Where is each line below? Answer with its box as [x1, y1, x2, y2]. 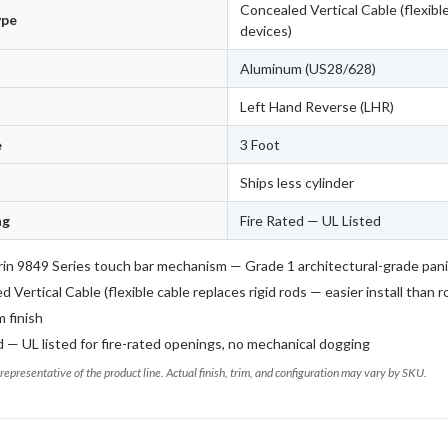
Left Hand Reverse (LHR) [240, 98, 395, 116]
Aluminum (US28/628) [240, 60, 377, 78]
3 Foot [240, 136, 281, 154]
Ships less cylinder [240, 174, 355, 192]
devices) [240, 22, 293, 40]
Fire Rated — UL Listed [240, 212, 382, 230]
